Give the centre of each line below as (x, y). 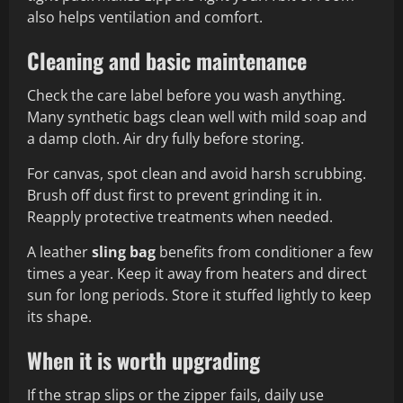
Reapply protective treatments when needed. (180, 217)
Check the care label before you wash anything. (186, 96)
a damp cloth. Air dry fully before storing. (166, 139)
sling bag (124, 252)
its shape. (59, 317)
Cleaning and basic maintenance (167, 61)
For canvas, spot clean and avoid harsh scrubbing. (197, 174)
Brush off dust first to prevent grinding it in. (175, 196)
